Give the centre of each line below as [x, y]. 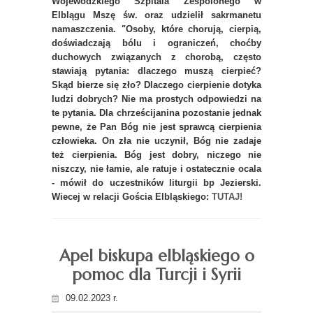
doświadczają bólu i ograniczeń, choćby [156, 43]
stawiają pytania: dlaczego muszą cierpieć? [156, 71]
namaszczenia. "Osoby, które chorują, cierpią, [156, 29]
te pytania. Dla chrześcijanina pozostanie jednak [156, 112]
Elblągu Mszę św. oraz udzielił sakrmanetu [156, 15]
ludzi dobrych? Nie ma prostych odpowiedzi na [156, 99]
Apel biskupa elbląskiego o [156, 255]
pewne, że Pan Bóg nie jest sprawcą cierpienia [156, 126]
